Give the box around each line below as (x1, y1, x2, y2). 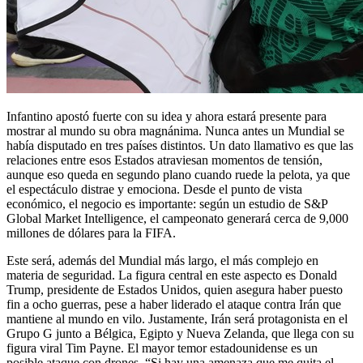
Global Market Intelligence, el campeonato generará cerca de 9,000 (6, 211, 348, 226)
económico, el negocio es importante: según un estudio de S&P (6, 197, 327, 211)
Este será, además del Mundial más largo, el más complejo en (6, 254, 318, 268)
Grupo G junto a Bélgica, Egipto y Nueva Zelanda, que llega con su (6, 327, 354, 341)
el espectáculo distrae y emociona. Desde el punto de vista (6, 182, 302, 197)
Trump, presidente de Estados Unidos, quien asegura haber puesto (6, 283, 343, 297)
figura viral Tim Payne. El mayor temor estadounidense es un (6, 341, 318, 356)
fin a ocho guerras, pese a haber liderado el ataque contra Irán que (6, 297, 341, 312)
